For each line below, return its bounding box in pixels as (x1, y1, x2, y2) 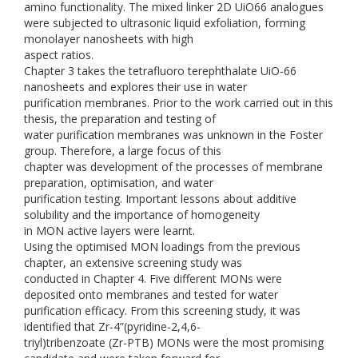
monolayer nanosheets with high (24, 31, 193, 46)
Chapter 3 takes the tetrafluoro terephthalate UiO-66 (24, 63, 296, 78)
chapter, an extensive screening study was (24, 255, 242, 270)
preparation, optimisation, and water (24, 175, 213, 190)
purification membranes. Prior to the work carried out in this (24, 95, 333, 110)
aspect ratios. (24, 47, 93, 62)
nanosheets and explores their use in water (24, 79, 247, 94)
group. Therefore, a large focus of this (24, 143, 221, 158)
